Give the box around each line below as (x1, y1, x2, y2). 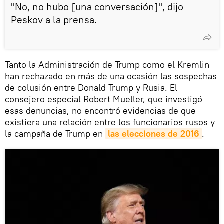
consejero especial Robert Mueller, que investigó (5, 93, 202, 105)
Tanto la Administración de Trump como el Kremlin (5, 58, 209, 70)
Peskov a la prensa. (11, 13, 97, 26)
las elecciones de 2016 (108, 127, 199, 139)
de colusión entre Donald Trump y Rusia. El (5, 81, 177, 93)
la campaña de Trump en (5, 127, 105, 139)
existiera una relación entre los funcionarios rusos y (5, 116, 215, 128)
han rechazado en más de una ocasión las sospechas (5, 70, 217, 82)
